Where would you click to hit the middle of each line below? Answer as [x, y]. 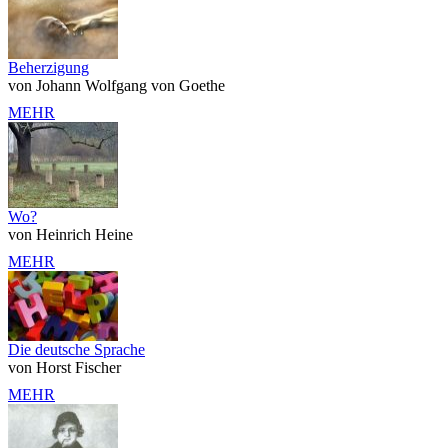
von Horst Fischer [64, 367]
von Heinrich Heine [70, 234]
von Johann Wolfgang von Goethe [116, 85]
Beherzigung [48, 67]
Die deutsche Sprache [76, 349]
